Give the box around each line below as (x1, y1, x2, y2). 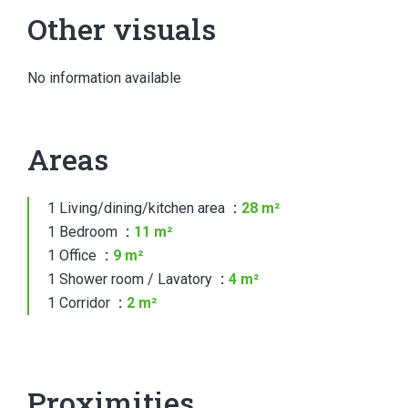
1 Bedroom (47, 223, 121, 240)
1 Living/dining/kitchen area (47, 199, 229, 217)
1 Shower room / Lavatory (47, 270, 216, 288)
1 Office (47, 247, 100, 264)
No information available (27, 69, 181, 87)
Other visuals (27, 9, 216, 48)
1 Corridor (47, 294, 114, 311)
